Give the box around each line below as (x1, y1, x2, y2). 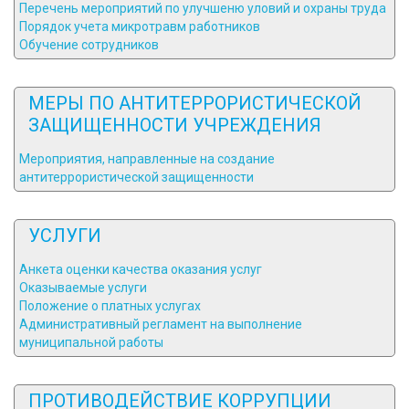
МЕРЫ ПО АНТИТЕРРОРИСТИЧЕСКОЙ (28, 92, 362, 114)
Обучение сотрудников (19, 37, 159, 52)
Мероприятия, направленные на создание (19, 152, 275, 166)
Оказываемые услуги (19, 280, 147, 295)
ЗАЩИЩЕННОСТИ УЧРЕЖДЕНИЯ (28, 114, 321, 136)
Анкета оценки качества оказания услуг (19, 262, 262, 277)
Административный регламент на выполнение (19, 317, 302, 331)
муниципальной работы (19, 335, 163, 350)
